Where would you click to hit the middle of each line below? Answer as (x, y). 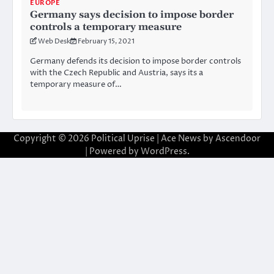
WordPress (164, 152)
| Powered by (113, 152)
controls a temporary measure (106, 27)
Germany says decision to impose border (132, 15)
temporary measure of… (76, 85)
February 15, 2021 (106, 42)
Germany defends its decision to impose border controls (135, 61)
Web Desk (54, 42)
